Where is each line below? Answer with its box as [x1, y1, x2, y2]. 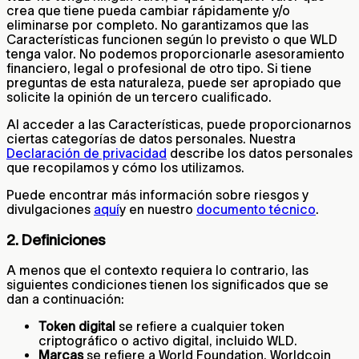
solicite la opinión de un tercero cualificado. [6, 89, 272, 104]
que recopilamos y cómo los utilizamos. [6, 159, 244, 175]
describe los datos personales [167, 145, 353, 160]
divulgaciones [6, 201, 94, 216]
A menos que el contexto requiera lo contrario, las [6, 263, 309, 278]
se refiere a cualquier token [115, 319, 284, 334]
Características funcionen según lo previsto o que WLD [6, 31, 337, 46]
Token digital [38, 319, 115, 334]
